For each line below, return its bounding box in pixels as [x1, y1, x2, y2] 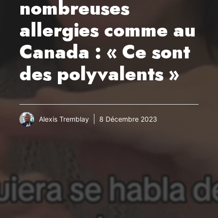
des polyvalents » [19, 60, 179, 87]
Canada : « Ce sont [19, 38, 190, 65]
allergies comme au [19, 16, 196, 43]
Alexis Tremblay [39, 115, 89, 124]
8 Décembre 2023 [99, 115, 157, 124]
